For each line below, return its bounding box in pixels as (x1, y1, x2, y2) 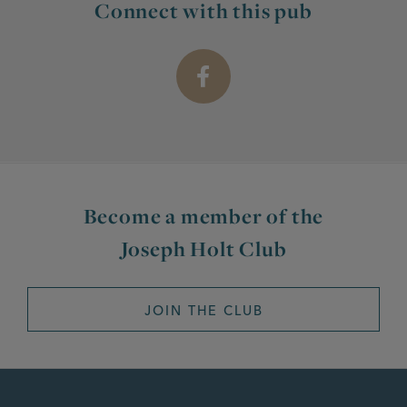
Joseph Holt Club (120, 234, 287, 263)
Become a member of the (83, 202, 324, 230)
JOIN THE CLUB (144, 302, 263, 319)
